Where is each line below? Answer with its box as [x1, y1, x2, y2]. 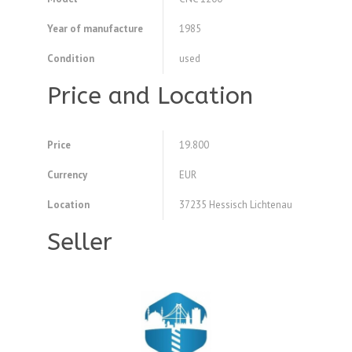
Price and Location [47, 82, 253, 111]
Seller [47, 228, 112, 257]
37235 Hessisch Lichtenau [179, 198, 292, 212]
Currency [47, 168, 87, 182]
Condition [47, 52, 94, 66]
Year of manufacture [47, 22, 143, 36]
